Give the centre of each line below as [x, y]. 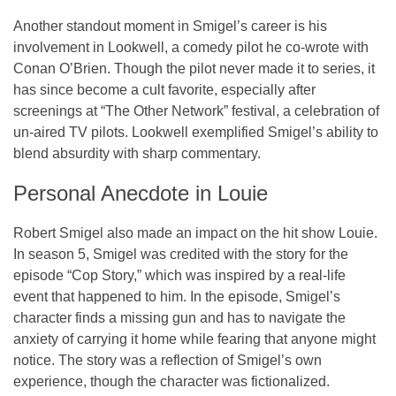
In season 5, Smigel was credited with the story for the [181, 254]
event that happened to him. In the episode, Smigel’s [177, 296]
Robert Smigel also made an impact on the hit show [176, 232]
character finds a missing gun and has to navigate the [179, 317]
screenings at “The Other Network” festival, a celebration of [196, 110]
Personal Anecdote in [115, 193]
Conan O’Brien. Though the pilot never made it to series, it [194, 68]
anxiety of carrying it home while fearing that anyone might [194, 339]
